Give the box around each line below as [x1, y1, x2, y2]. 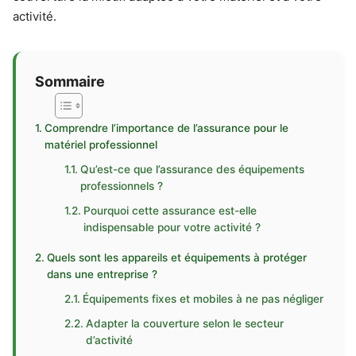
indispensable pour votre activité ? [83, 221, 261, 234]
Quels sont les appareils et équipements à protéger [46, 251, 307, 264]
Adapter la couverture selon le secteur [86, 317, 284, 330]
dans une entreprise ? [46, 268, 157, 281]
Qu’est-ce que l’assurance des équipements [80, 163, 305, 176]
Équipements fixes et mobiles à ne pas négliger [83, 292, 324, 305]
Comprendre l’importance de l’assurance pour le [44, 122, 288, 134]
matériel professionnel [44, 138, 157, 151]
